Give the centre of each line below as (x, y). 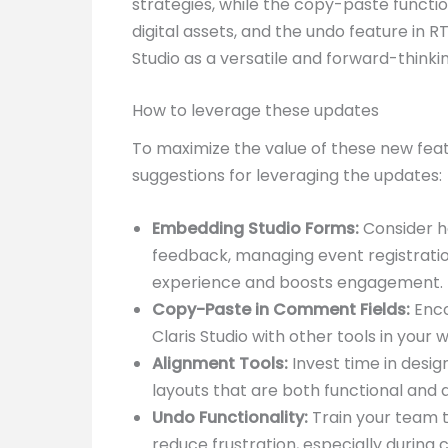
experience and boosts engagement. (297, 282)
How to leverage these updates (255, 111)
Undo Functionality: (230, 417)
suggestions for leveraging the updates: (287, 176)
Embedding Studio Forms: (255, 228)
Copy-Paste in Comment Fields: (281, 309)
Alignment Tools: (220, 363)
